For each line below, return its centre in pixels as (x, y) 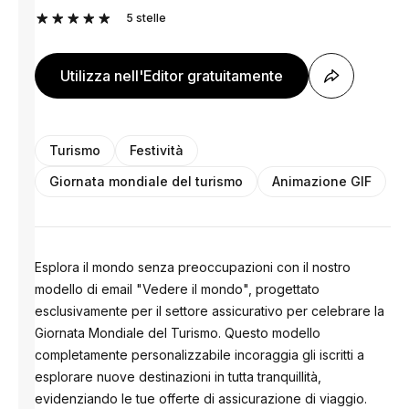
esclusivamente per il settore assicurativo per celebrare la (210, 311)
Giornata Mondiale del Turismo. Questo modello (178, 333)
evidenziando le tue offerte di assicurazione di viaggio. (201, 399)
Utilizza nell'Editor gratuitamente (172, 76)
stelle (150, 18)
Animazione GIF (322, 181)
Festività (157, 150)
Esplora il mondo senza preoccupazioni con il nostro (193, 267)
